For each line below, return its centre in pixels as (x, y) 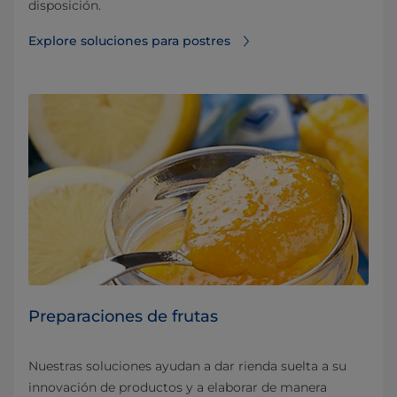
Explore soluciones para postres (129, 41)
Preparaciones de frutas (123, 317)
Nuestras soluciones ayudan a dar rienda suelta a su (187, 366)
